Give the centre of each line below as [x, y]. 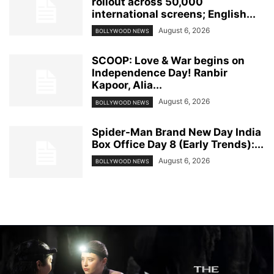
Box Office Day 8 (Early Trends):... [178, 144]
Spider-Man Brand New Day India [176, 132]
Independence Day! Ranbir [160, 73]
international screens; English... [174, 14]
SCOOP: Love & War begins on [168, 61]
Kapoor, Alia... [127, 85]
